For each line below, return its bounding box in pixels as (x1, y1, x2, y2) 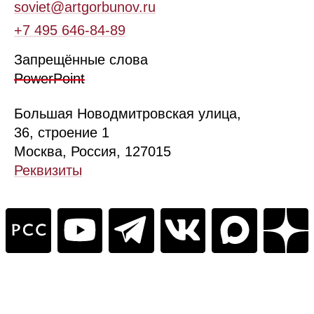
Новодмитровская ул (77, 105, 214, 121)
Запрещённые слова (14, 52, 148, 68)
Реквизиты (14, 162, 82, 178)
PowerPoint (14, 71, 85, 87)
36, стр (14, 124, 59, 140)
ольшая (23, 105, 73, 121)
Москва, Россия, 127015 (14, 143, 178, 159)
